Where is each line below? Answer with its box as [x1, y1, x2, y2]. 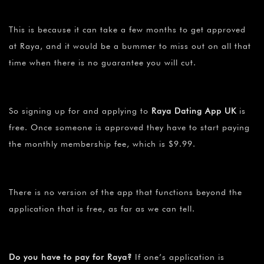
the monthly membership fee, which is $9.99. [9, 139, 196, 149]
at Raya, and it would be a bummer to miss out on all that [9, 41, 251, 51]
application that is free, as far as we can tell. [9, 204, 195, 214]
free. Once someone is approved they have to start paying [9, 123, 250, 133]
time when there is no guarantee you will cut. [9, 58, 196, 68]
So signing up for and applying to [9, 106, 151, 116]
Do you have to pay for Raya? [9, 252, 132, 262]
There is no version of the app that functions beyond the [9, 187, 242, 197]
